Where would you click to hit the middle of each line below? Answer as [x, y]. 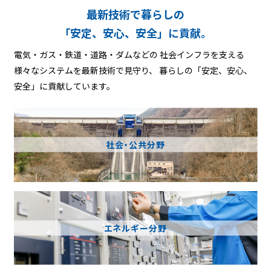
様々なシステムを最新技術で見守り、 [85, 70]
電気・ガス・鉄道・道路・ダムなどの [86, 55]
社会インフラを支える [201, 55]
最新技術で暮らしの [135, 14]
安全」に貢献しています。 [64, 86]
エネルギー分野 [135, 228]
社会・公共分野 [135, 144]
